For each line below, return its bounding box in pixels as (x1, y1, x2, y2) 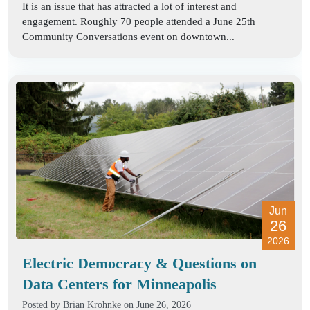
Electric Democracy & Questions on (22, 254, 257, 272)
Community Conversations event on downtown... (22, 31, 235, 43)
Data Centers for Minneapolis (22, 275, 217, 293)
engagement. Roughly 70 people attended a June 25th (22, 16, 255, 28)
